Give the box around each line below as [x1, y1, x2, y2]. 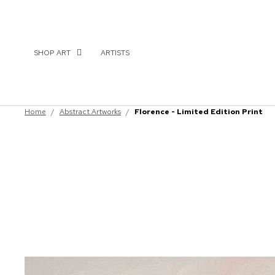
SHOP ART [34, 47, 71, 58]
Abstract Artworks [60, 107, 121, 117]
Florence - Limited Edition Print [134, 107, 263, 117]
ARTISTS [101, 47, 130, 58]
